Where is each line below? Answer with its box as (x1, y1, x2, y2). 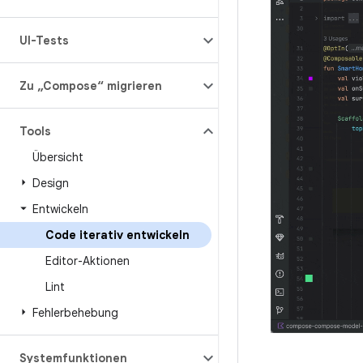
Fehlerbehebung (32, 305, 118, 320)
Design (32, 176, 69, 190)
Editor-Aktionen (45, 254, 130, 268)
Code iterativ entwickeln (45, 228, 190, 242)
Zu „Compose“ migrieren (19, 79, 162, 93)
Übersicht (32, 150, 83, 164)
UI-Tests (19, 33, 69, 48)
